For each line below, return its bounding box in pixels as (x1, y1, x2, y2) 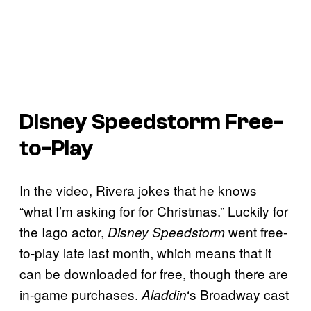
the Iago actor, (19, 222, 108, 242)
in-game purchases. (19, 285, 142, 304)
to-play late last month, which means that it (19, 243, 271, 262)
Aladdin (142, 285, 187, 304)
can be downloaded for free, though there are (19, 264, 288, 283)
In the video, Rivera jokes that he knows (19, 180, 257, 200)
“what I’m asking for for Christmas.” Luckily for (19, 201, 288, 221)
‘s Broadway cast (187, 285, 289, 304)
